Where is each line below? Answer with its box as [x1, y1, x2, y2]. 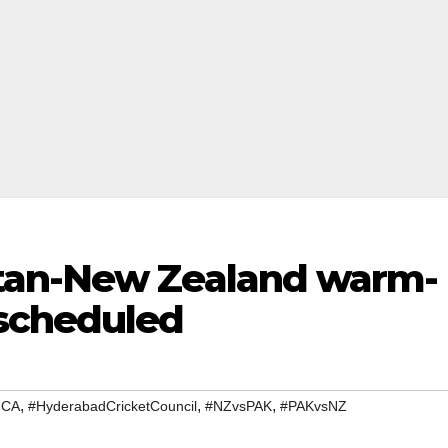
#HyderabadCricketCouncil [28, 398, 197, 415]
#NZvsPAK [205, 398, 272, 415]
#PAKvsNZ [280, 398, 347, 415]
